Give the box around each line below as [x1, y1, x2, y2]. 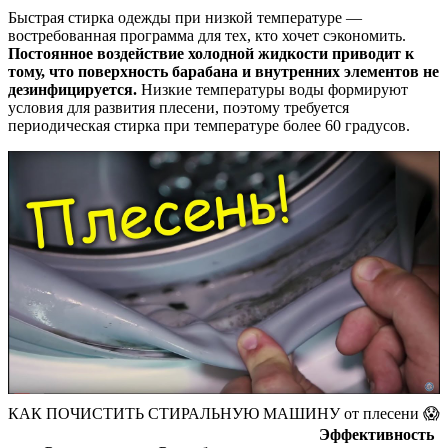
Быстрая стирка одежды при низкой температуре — [8, 9, 362, 27]
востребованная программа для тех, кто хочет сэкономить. [8, 27, 406, 45]
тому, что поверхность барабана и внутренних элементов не [8, 63, 439, 81]
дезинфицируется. [8, 81, 137, 99]
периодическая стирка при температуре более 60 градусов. [8, 117, 410, 135]
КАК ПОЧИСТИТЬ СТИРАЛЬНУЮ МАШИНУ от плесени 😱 [8, 405, 440, 423]
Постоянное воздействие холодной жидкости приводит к [8, 45, 414, 63]
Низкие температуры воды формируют [137, 81, 408, 99]
